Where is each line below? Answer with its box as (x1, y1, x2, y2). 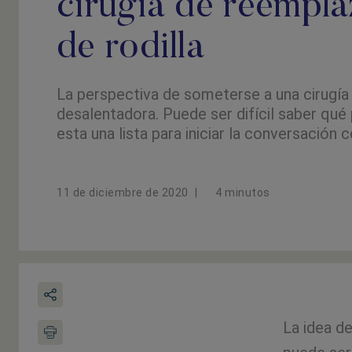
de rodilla (57, 31, 205, 67)
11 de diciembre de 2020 (57, 186, 189, 199)
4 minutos (215, 186, 270, 199)
